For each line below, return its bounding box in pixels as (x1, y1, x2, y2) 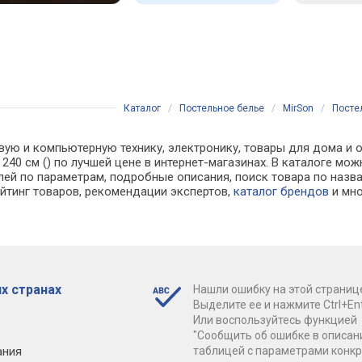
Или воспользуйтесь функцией (192, 314, 357, 326)
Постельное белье (179, 103, 264, 114)
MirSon (283, 103, 314, 114)
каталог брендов (234, 184, 330, 199)
